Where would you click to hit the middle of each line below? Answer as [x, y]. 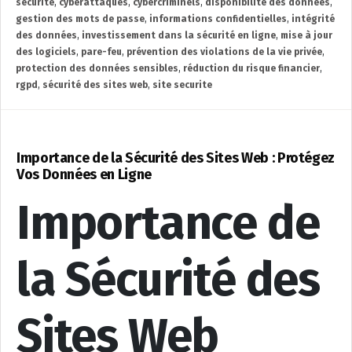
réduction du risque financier [251, 69]
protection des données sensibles [97, 69]
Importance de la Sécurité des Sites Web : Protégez [176, 158]
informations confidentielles [218, 19]
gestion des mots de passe [80, 19]
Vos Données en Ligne [84, 175]
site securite [182, 85]
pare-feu [101, 52]
